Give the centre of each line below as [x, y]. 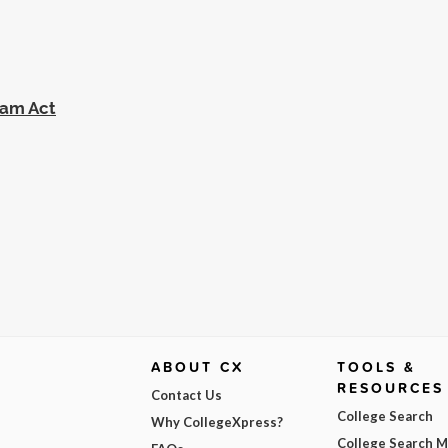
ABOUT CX [197, 366]
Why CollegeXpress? [216, 421]
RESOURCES [391, 387]
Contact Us [186, 394]
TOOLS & [377, 366]
